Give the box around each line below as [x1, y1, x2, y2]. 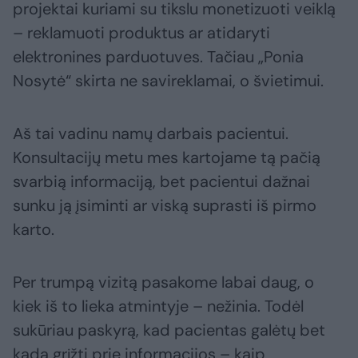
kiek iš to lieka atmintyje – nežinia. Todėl [13, 296, 304, 317]
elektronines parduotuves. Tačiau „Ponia [13, 46, 304, 68]
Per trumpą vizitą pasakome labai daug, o [13, 272, 314, 293]
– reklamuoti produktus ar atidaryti [13, 22, 270, 44]
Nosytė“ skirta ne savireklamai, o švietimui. [13, 70, 324, 92]
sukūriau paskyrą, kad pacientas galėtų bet [13, 320, 325, 341]
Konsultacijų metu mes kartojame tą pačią [13, 147, 320, 169]
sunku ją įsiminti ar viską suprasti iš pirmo [13, 195, 316, 217]
